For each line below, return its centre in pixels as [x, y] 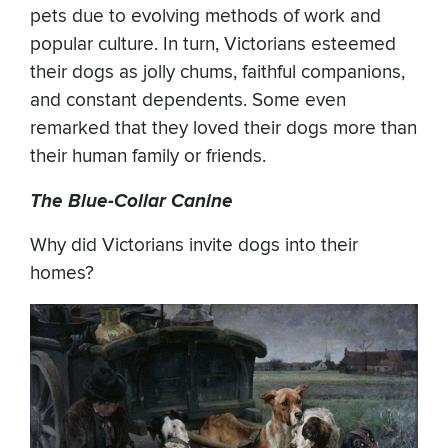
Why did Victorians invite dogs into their [194, 246]
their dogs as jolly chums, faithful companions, [217, 73]
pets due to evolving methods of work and [205, 17]
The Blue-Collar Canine [131, 202]
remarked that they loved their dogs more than [223, 129]
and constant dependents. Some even [188, 101]
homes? [62, 274]
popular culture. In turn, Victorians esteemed [213, 45]
